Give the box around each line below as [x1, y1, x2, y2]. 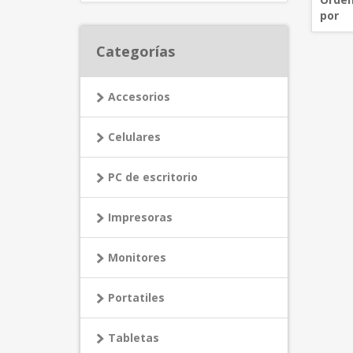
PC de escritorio [108, 169, 198, 185]
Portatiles [108, 290, 165, 306]
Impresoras [108, 210, 173, 225]
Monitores [108, 250, 166, 266]
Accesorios [108, 89, 170, 105]
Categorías [96, 42, 175, 61]
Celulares [108, 129, 161, 145]
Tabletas [108, 330, 159, 346]
